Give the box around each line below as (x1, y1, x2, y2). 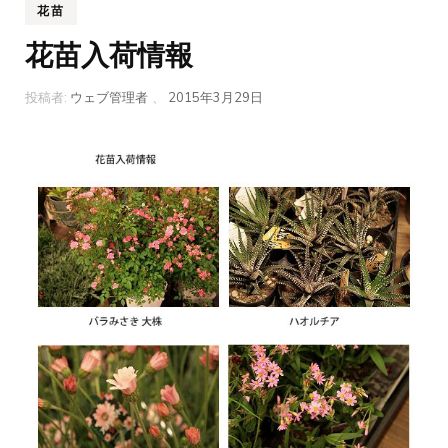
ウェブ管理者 (70, 88, 148, 107)
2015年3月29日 (168, 88, 263, 107)
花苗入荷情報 (25, 38, 193, 73)
